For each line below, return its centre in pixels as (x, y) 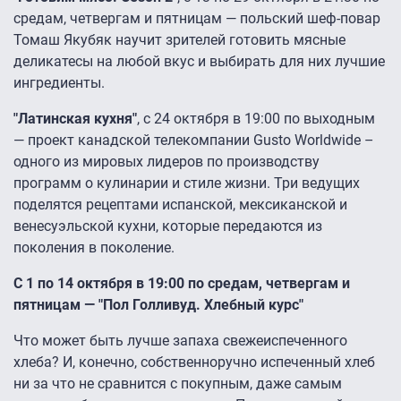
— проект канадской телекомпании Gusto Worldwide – (194, 141)
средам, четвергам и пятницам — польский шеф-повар (197, 19)
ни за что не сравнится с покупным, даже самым (178, 384)
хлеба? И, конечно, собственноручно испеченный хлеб (194, 363)
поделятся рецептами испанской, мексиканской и (180, 205)
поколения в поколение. (94, 248)
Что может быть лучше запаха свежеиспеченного (180, 341)
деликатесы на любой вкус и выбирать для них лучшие (199, 62)
